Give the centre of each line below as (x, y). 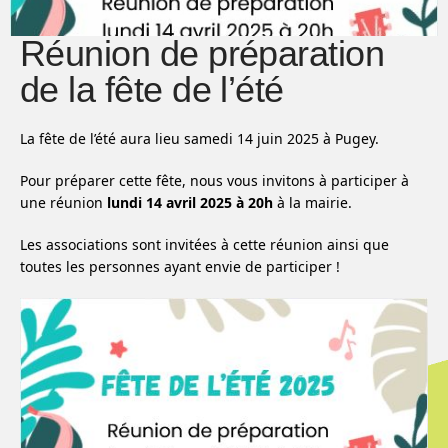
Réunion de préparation (202, 54)
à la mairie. (312, 203)
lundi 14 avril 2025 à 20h (190, 203)
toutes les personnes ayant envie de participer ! (180, 267)
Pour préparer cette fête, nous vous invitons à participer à (214, 181)
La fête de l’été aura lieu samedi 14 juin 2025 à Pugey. (199, 139)
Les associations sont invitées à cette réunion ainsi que (204, 245)
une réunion (63, 203)
